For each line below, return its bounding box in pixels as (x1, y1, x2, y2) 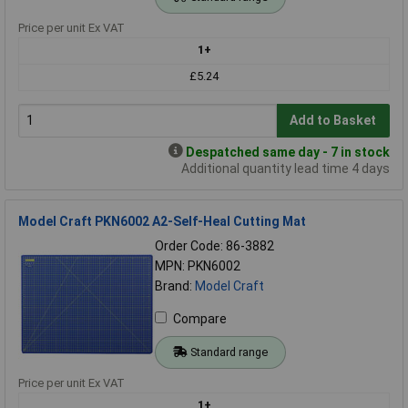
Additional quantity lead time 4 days (181, 160, 390, 176)
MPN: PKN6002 (155, 258, 240, 273)
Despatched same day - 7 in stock (186, 144, 390, 159)
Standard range (189, 344, 268, 359)
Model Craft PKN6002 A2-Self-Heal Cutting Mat (18, 213, 306, 229)
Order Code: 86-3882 (155, 238, 274, 253)
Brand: (155, 278, 195, 293)
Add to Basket (290, 113, 377, 128)
